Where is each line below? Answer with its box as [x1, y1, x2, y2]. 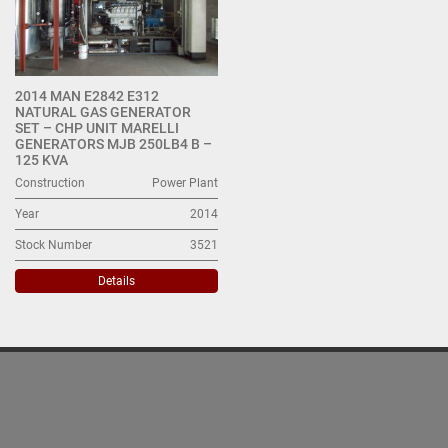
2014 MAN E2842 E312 [15, 87, 159, 104]
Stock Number [15, 237, 92, 252]
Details [98, 273, 135, 288]
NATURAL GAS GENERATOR [15, 103, 191, 120]
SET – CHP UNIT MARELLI [15, 119, 179, 136]
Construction [15, 175, 85, 190]
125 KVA [15, 151, 68, 168]
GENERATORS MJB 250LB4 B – [15, 135, 212, 152]
